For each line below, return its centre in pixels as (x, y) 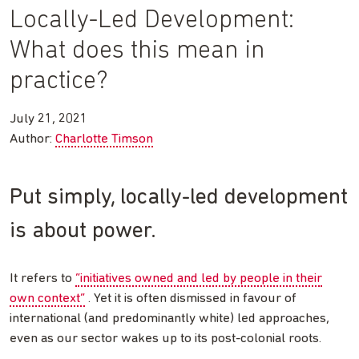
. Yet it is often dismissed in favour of (191, 298)
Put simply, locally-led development (179, 198)
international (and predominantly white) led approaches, (169, 318)
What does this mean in (137, 51)
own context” (47, 298)
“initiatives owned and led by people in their (199, 278)
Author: (32, 139)
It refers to (42, 278)
